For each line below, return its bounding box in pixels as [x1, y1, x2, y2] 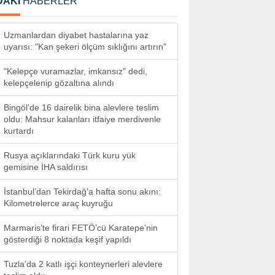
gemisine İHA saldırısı [4, 162, 88, 172]
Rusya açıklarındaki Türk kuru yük [4, 150, 136, 160]
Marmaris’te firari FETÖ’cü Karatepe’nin [4, 223, 158, 233]
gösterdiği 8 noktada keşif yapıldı [4, 234, 131, 244]
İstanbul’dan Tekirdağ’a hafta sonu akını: [4, 187, 161, 196]
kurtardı [4, 126, 34, 136]
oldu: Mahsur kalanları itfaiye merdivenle [4, 114, 161, 124]
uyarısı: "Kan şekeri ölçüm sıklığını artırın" [4, 42, 166, 52]
